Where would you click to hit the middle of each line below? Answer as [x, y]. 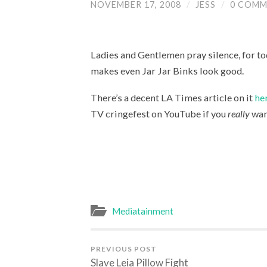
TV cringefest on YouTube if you [159, 114]
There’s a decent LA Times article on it [173, 98]
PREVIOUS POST [124, 249]
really [239, 114]
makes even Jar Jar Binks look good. [167, 71]
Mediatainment [143, 211]
